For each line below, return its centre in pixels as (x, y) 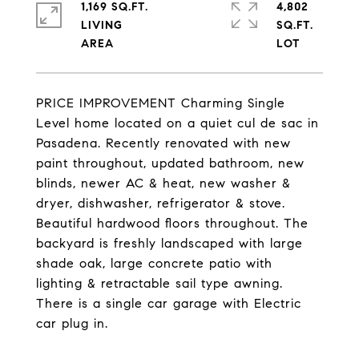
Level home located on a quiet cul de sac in (177, 123)
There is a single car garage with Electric (169, 303)
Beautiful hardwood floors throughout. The (172, 223)
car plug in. (72, 323)
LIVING (102, 25)
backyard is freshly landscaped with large (169, 243)
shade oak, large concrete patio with (154, 263)
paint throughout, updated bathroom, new (170, 163)
